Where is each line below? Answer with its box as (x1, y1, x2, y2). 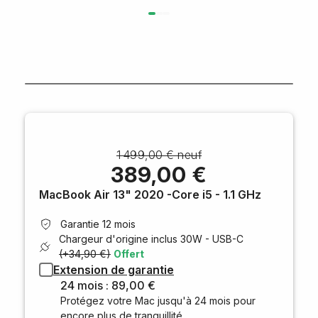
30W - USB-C (180, 233, 243, 246)
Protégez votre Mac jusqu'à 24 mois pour (60, 295, 256, 307)
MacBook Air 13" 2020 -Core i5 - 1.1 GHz (39, 187, 261, 202)
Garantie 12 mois (60, 218, 136, 231)
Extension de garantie (53, 263, 174, 278)
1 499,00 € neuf (116, 148, 202, 163)
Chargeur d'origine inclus (59, 233, 180, 246)
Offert (114, 248, 144, 261)
